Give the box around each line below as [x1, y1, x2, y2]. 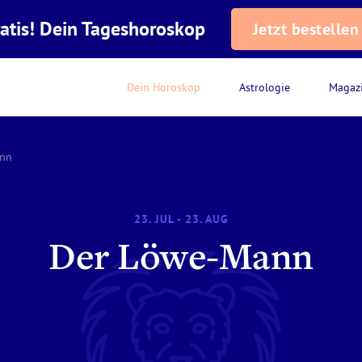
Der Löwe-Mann [48, 241, 314, 280]
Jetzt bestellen [252, 19, 360, 40]
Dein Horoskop [127, 80, 200, 95]
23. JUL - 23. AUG [133, 212, 229, 226]
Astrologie [239, 80, 290, 95]
